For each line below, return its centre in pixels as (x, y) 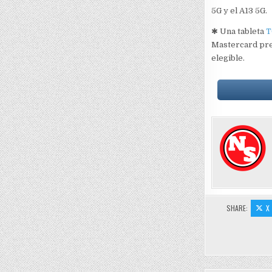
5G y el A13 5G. (239, 10)
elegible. (228, 58)
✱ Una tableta (238, 31)
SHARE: (238, 208)
